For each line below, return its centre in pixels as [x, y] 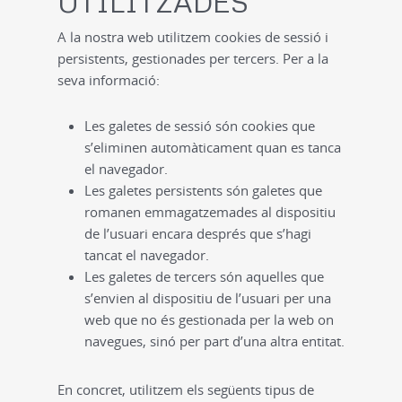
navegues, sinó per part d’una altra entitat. [214, 341]
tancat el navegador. [147, 255]
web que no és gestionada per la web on [209, 319]
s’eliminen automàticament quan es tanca [213, 147]
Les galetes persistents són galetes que [203, 190]
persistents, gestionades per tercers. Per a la [193, 58]
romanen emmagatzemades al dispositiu [210, 212]
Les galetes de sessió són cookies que [200, 126]
